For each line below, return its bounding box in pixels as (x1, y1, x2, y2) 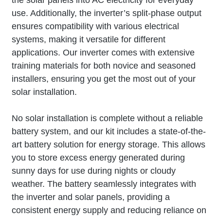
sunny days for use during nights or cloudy (12, 165, 176, 176)
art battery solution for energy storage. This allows (12, 139, 205, 149)
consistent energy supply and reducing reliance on (12, 205, 206, 215)
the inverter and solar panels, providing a (12, 192, 170, 202)
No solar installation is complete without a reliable (12, 113, 203, 123)
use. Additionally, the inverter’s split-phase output (12, 8, 201, 18)
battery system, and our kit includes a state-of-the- (12, 126, 206, 136)
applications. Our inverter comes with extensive (12, 47, 195, 57)
